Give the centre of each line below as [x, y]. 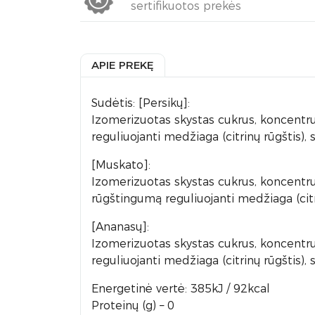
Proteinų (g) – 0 [133, 306]
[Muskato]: [121, 165]
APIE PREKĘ [123, 65]
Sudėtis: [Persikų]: [141, 103]
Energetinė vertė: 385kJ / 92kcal [181, 289]
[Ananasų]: [120, 227]
